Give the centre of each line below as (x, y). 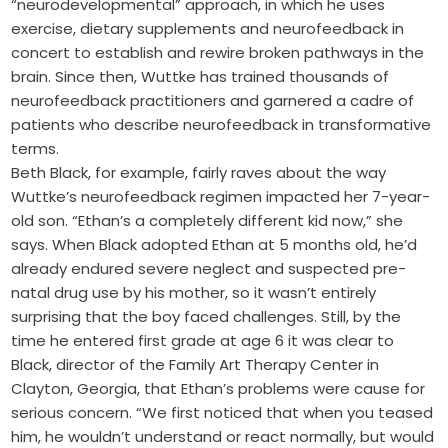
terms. (35, 149)
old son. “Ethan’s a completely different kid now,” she (207, 221)
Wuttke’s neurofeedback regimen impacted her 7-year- (221, 197)
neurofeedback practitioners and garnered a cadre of (213, 101)
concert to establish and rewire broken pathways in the (218, 53)
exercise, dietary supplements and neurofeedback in (208, 29)
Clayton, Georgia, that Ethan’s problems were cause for (218, 389)
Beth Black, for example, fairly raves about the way (199, 173)
